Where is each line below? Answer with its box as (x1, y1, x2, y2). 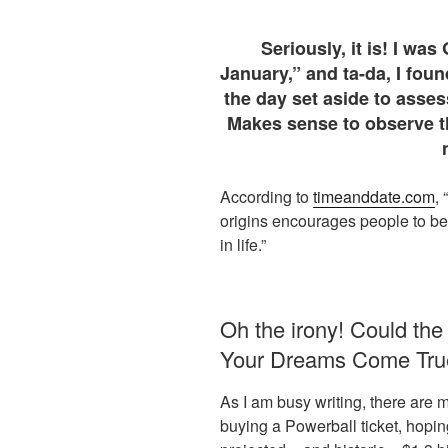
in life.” (220, 232, 266, 256)
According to (220, 184, 313, 208)
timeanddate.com (313, 184, 435, 208)
